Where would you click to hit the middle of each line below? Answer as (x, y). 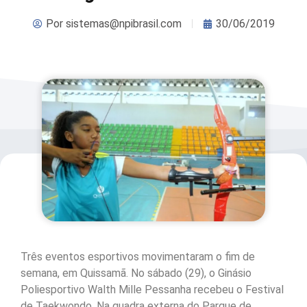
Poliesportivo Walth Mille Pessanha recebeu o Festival (152, 290)
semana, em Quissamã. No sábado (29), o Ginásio (136, 273)
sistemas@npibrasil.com (122, 23)
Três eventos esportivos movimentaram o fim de (138, 257)
